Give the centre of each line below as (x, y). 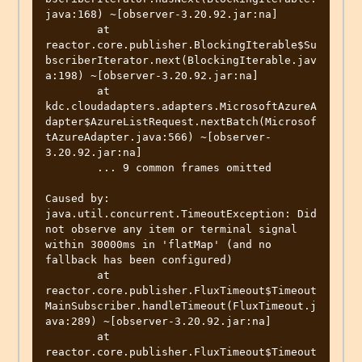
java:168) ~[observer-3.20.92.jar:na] (162, 15)
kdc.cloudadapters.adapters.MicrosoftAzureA (181, 107)
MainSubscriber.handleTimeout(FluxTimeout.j (181, 306)
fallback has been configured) (139, 260)
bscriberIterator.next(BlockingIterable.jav (181, 61)
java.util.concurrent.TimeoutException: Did (181, 214)
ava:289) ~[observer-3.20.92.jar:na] (158, 322)
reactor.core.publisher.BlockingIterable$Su (181, 45)
